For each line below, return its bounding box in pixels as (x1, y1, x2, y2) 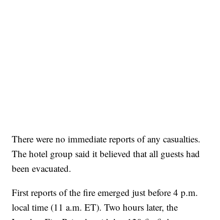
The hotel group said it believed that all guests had (12, 147, 200, 160)
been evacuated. (12, 162, 72, 174)
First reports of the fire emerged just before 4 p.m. (12, 186, 198, 198)
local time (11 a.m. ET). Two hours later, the (12, 200, 178, 213)
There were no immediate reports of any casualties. (12, 132, 201, 145)
